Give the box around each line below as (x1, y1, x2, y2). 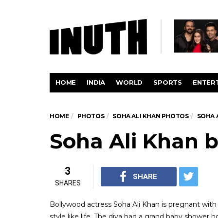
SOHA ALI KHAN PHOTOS (112, 112, 189, 120)
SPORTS (153, 78, 182, 86)
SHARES (54, 179, 81, 187)
